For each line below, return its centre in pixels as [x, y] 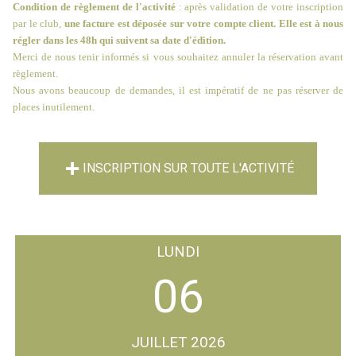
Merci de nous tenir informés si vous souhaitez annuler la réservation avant [178, 57]
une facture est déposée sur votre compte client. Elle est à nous [203, 24]
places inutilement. [54, 107]
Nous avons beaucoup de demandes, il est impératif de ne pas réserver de [178, 91]
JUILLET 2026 [178, 342]
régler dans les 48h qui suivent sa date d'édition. [119, 41]
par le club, [39, 24]
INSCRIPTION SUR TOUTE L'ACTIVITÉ [188, 168]
